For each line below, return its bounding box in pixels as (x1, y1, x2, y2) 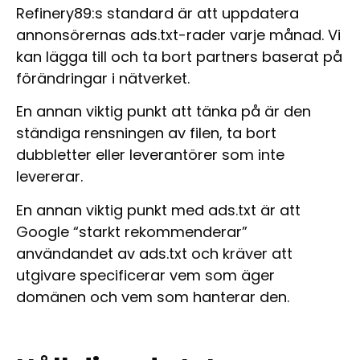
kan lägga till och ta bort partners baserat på (16, 47, 342, 67)
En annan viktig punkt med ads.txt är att (16, 199, 301, 220)
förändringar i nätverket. (16, 68, 190, 89)
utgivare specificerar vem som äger (16, 264, 275, 285)
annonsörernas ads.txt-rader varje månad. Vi (16, 25, 341, 46)
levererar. (16, 166, 83, 187)
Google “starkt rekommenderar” (16, 221, 247, 242)
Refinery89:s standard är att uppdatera (16, 3, 299, 24)
